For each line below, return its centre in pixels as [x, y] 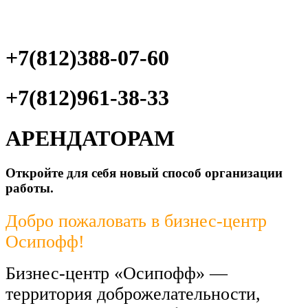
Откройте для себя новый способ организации [144, 173]
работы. [30, 188]
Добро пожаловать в [82, 221]
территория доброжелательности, [133, 294]
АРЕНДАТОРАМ [90, 138]
